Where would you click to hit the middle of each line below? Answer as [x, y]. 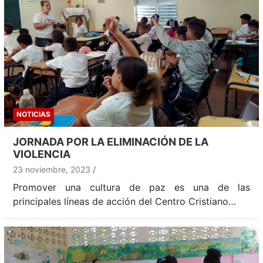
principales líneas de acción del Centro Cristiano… [124, 201]
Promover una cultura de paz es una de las [131, 187]
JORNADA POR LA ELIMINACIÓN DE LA [111, 141]
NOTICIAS [33, 114]
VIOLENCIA [42, 154]
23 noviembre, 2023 [52, 169]
